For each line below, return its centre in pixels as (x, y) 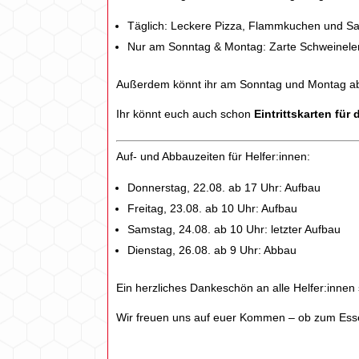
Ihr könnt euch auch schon (186, 114)
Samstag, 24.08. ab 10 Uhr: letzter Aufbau (234, 230)
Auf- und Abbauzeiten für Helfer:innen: (214, 157)
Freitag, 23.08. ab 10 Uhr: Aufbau (213, 209)
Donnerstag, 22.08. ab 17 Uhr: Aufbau (224, 188)
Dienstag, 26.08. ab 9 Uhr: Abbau (212, 250)
